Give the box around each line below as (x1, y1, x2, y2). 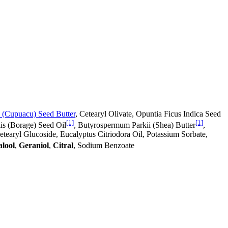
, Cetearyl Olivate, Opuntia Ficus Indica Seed (75, 109, 221, 118)
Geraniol (19, 141, 49, 150)
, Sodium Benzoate (73, 141, 134, 150)
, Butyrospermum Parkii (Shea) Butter (74, 121, 195, 130)
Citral (53, 141, 73, 150)
